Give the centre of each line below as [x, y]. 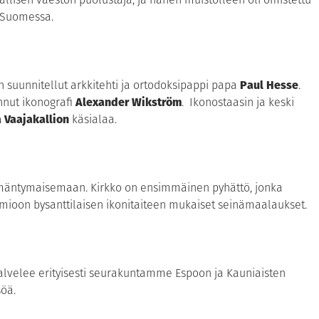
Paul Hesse [268, 85]
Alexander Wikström [129, 103]
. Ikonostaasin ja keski [238, 103]
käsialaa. [93, 120]
